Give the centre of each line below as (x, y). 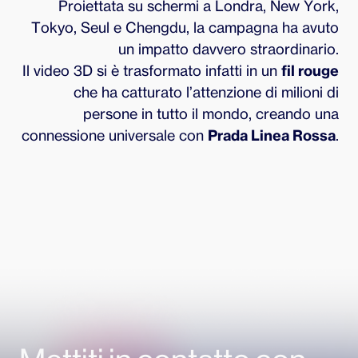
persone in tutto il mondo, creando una (211, 114)
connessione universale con (115, 135)
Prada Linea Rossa (272, 135)
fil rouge (310, 71)
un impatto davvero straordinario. (229, 49)
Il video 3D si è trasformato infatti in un (152, 71)
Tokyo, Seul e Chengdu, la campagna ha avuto (185, 28)
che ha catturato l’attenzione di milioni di (206, 92)
